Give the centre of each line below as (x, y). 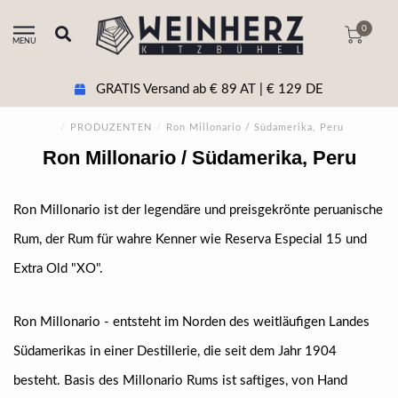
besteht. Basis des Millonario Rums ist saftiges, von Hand (180, 381)
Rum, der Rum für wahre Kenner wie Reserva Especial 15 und (190, 239)
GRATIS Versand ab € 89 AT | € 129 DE (208, 89)
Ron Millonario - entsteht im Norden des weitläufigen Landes (191, 322)
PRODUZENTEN (111, 127)
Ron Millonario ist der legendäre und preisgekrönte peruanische (198, 210)
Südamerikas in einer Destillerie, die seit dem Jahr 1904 (175, 351)
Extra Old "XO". (58, 269)
